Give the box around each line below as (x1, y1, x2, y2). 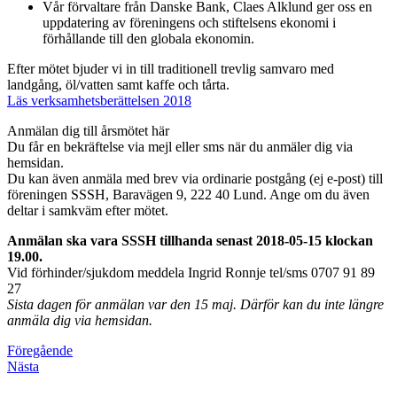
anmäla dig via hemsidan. (7, 312, 152, 328)
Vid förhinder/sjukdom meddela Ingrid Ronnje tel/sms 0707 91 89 (7, 264, 375, 280)
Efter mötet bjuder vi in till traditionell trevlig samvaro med (7, 60, 334, 76)
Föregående (7, 342, 73, 358)
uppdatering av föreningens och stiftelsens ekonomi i (43, 14, 336, 30)
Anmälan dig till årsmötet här (7, 122, 173, 138)
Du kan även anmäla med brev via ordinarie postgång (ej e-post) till (7, 170, 383, 186)
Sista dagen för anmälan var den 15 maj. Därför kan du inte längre (7, 296, 384, 312)
